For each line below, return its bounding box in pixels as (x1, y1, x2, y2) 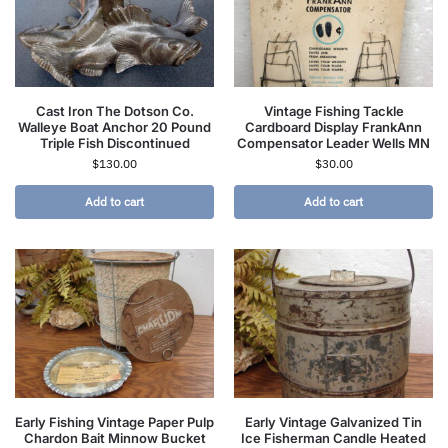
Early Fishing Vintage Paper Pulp (15, 414, 214, 431)
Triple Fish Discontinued (39, 134, 190, 151)
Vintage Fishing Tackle (263, 102, 404, 119)
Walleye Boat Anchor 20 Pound (18, 118, 211, 135)
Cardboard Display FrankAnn (245, 118, 422, 135)
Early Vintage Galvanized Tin (245, 414, 422, 431)
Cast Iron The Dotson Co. (35, 102, 194, 119)
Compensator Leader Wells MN (237, 134, 430, 151)
